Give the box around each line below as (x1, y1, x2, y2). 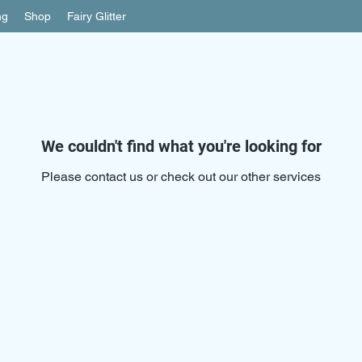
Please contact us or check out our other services (41, 168, 321, 184)
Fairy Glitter (67, 10, 126, 23)
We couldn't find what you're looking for (40, 136, 322, 156)
